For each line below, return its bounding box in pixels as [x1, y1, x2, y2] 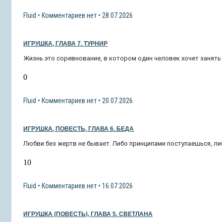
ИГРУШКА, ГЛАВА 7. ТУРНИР [23, 40, 108, 48]
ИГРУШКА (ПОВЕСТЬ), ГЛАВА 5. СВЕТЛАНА [23, 211, 153, 218]
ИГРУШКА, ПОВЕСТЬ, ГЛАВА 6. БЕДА [23, 125, 134, 133]
